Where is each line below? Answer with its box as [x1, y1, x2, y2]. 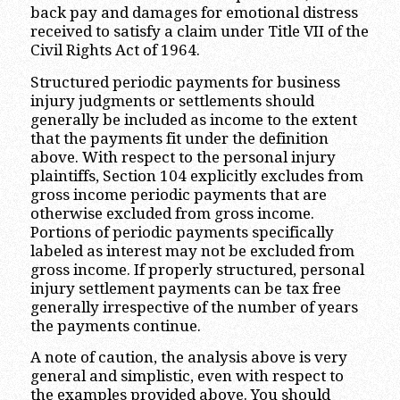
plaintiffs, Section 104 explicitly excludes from [29, 166, 363, 185]
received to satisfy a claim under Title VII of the [29, 22, 369, 41]
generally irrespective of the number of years [29, 297, 358, 316]
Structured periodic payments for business [29, 72, 340, 91]
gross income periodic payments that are [29, 185, 327, 204]
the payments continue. [29, 316, 201, 335]
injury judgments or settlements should [29, 91, 314, 110]
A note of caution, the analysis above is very [29, 348, 347, 367]
